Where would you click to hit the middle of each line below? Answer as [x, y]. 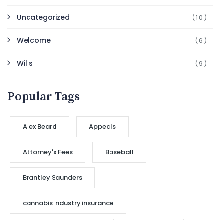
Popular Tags [43, 97]
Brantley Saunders [52, 178]
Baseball [119, 152]
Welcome [34, 41]
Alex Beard [40, 127]
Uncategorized [43, 17]
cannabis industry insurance [68, 203]
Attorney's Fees [48, 152]
